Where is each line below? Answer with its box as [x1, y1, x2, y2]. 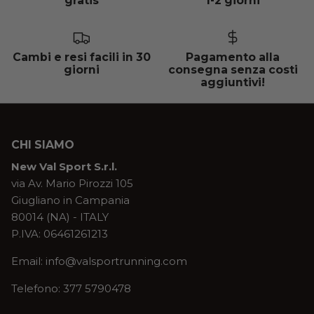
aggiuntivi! [200, 75, 265, 89]
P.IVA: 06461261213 [11, 226, 108, 240]
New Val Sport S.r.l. [11, 159, 117, 173]
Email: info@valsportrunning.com [11, 254, 187, 268]
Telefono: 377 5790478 [11, 281, 131, 295]
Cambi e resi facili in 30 [12, 50, 151, 64]
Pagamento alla [186, 50, 280, 64]
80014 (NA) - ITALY [11, 210, 109, 224]
